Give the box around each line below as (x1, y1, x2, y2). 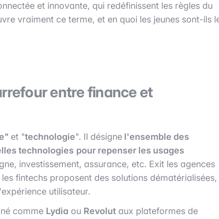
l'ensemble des (122, 131, 189, 142)
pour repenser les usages (76, 145, 184, 155)
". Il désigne (75, 131, 122, 142)
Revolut (84, 205, 116, 216)
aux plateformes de (116, 205, 198, 216)
